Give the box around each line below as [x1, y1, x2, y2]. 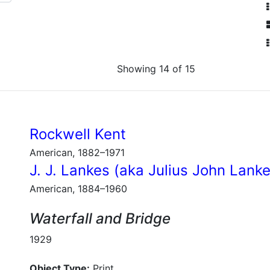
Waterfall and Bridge [30, 210, 171, 227]
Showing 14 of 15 [116, 63, 195, 75]
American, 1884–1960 [30, 183, 127, 195]
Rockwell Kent [30, 125, 126, 143]
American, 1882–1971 [30, 146, 125, 159]
